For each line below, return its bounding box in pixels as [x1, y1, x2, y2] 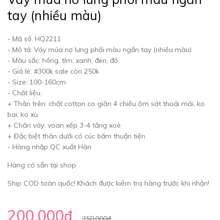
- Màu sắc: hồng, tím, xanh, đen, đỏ [7, 56, 118, 65]
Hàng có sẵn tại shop [7, 161, 76, 169]
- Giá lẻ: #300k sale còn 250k [7, 67, 99, 76]
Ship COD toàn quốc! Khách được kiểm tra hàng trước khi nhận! [7, 179, 209, 188]
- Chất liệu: [7, 88, 44, 97]
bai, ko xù [7, 110, 38, 119]
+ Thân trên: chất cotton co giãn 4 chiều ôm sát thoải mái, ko [7, 99, 205, 108]
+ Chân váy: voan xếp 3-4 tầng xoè [7, 121, 121, 130]
